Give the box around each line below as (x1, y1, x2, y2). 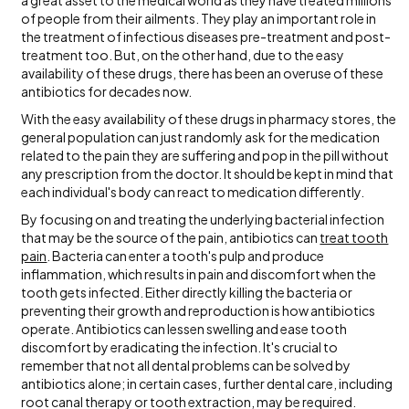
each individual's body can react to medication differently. (21, 184, 365, 200)
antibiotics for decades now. (21, 83, 193, 100)
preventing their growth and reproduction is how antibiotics (21, 302, 376, 319)
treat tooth (320, 229, 389, 246)
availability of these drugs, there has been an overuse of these (21, 65, 384, 81)
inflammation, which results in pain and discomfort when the (21, 266, 377, 282)
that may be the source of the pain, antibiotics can (21, 229, 320, 246)
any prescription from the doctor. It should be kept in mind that (21, 165, 394, 182)
